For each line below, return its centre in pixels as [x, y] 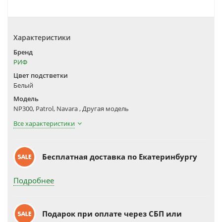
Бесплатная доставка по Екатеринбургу [120, 156]
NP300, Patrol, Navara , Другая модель [71, 108]
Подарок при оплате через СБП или [112, 213]
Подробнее [34, 180]
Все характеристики [44, 123]
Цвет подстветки [41, 75]
